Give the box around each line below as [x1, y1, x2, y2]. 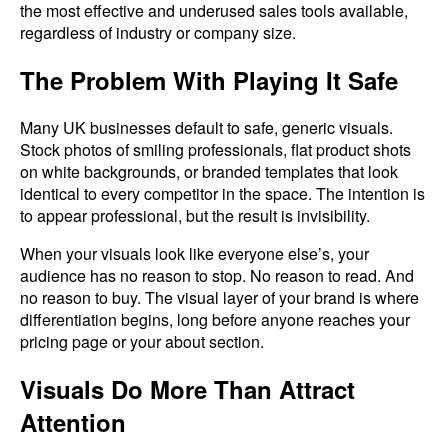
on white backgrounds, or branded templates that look [20, 159, 398, 183]
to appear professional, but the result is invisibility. [20, 203, 370, 227]
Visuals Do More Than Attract [20, 371, 355, 406]
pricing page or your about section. [20, 329, 264, 353]
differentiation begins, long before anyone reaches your [20, 307, 410, 331]
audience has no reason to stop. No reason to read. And [20, 263, 414, 287]
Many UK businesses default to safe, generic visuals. [20, 115, 393, 139]
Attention [20, 404, 126, 439]
